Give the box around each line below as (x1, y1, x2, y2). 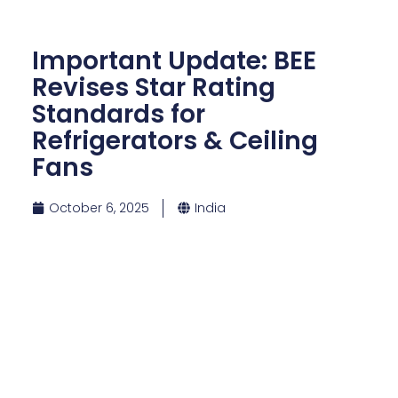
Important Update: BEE (31, 43, 316, 78)
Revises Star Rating (31, 69, 275, 105)
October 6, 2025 (48, 198, 149, 217)
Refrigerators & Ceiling (31, 123, 318, 158)
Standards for (31, 96, 205, 131)
